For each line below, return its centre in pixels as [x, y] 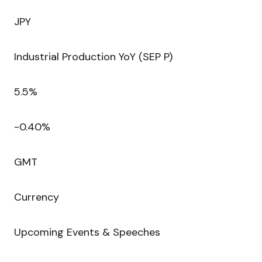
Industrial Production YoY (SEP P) [93, 57]
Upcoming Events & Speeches [87, 232]
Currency [37, 197]
